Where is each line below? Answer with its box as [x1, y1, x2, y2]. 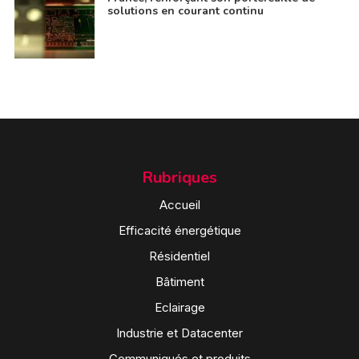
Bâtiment [155, 273, 204, 289]
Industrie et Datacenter [116, 325, 243, 341]
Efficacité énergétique [118, 222, 241, 238]
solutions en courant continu [107, 2, 264, 18]
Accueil [159, 196, 200, 212]
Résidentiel [149, 248, 210, 264]
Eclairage [154, 299, 205, 315]
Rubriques [142, 166, 217, 188]
